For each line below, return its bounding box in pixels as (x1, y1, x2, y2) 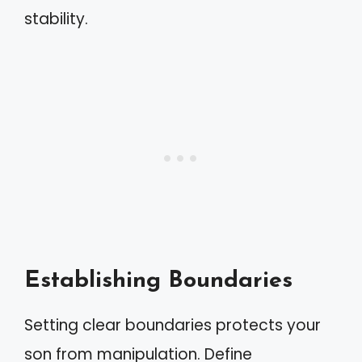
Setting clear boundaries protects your (24, 314, 321, 336)
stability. (24, 8, 88, 30)
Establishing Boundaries (24, 268, 293, 293)
